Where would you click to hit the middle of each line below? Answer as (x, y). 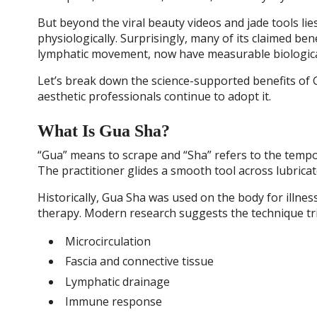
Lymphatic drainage (117, 281)
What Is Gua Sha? (103, 131)
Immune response (113, 301)
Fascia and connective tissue (139, 261)
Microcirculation (108, 241)
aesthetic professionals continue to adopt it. (154, 96)
